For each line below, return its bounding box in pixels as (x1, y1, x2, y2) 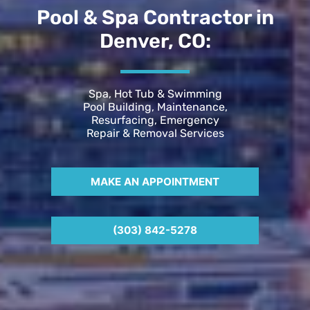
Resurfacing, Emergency (91, 113, 219, 127)
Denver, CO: (99, 28, 211, 53)
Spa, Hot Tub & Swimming (88, 86, 222, 100)
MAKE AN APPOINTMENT (91, 174, 219, 188)
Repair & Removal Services (86, 126, 224, 140)
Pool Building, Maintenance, (82, 100, 228, 113)
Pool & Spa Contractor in (36, 5, 274, 29)
